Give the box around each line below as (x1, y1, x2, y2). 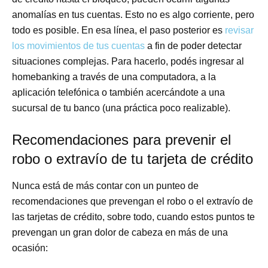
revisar (225, 25, 254, 35)
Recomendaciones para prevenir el (12, 131, 232, 148)
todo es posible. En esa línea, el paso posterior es (12, 25, 226, 35)
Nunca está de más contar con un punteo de (12, 180, 199, 191)
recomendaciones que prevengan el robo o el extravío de (12, 196, 254, 206)
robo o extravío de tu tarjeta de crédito (12, 150, 254, 167)
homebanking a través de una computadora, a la (12, 71, 217, 82)
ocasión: (12, 242, 48, 253)
